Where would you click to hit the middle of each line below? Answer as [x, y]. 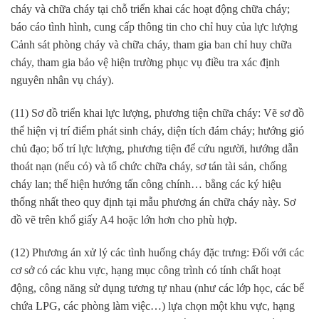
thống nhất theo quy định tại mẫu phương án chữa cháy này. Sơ [153, 202]
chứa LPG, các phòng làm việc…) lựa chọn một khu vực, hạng [153, 305]
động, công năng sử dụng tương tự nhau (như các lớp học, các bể [157, 288]
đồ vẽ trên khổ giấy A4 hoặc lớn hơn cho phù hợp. [124, 220]
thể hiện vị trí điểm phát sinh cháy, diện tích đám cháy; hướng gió [157, 131]
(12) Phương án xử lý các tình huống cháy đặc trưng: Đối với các [157, 252]
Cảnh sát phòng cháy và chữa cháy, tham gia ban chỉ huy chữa [151, 45]
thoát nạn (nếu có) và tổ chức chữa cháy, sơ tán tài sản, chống [149, 167]
